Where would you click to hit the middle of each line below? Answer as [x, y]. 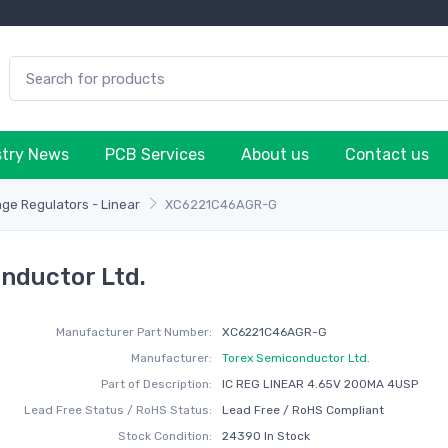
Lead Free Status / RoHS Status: [118, 410]
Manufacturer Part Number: [134, 332]
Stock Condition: [165, 436]
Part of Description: [157, 384]
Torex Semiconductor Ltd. [295, 358]
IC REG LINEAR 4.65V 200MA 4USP [319, 384]
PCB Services [155, 154]
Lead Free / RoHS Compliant [302, 410]
